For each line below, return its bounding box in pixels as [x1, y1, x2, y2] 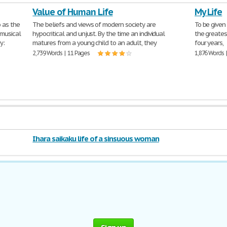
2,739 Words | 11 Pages [32, 49, 90, 57]
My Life [194, 6, 222, 18]
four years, [194, 39, 224, 47]
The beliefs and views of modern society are [32, 20, 156, 29]
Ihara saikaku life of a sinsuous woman [32, 134, 159, 143]
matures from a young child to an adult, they [32, 39, 157, 47]
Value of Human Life [32, 6, 113, 18]
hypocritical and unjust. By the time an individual [32, 29, 165, 38]
